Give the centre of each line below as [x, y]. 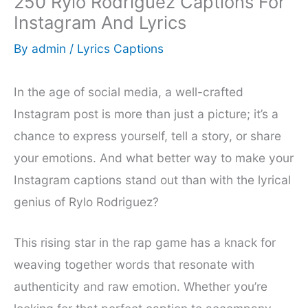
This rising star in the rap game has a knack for [145, 243]
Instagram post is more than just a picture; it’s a [146, 113]
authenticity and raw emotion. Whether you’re [141, 287]
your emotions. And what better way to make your [154, 157]
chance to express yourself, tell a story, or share [147, 135]
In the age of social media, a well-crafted [129, 91]
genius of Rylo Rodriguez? [86, 201]
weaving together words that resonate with [134, 265]
